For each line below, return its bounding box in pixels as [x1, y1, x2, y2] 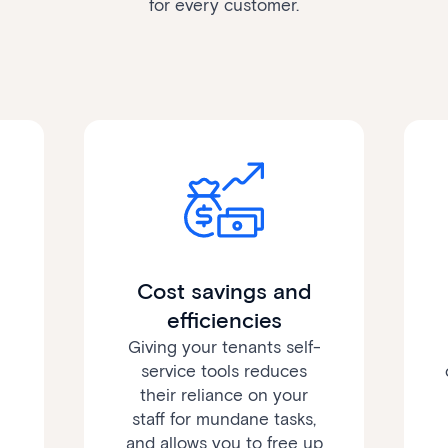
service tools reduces [141, 361, 307, 382]
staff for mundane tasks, [132, 409, 316, 430]
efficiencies [166, 307, 282, 335]
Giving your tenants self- [127, 337, 321, 358]
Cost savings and [136, 278, 312, 306]
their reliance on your [140, 385, 308, 406]
